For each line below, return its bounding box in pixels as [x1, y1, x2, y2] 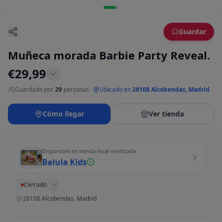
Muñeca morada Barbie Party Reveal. [8, 48, 210, 63]
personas [63, 85, 89, 94]
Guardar [178, 27, 206, 37]
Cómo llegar [42, 109, 84, 119]
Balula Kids [42, 157, 87, 168]
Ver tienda [149, 109, 184, 119]
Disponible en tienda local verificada [42, 147, 136, 155]
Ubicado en [100, 85, 131, 94]
